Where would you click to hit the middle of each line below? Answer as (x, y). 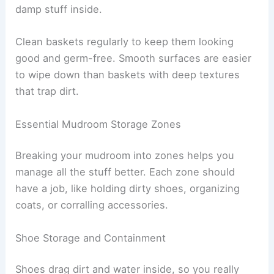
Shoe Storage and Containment (91, 238)
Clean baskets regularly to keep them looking (125, 42)
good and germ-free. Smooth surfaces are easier (134, 58)
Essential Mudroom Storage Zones (98, 124)
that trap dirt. (47, 91)
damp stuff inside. (59, 9)
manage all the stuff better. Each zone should (125, 172)
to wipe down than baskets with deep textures (128, 75)
